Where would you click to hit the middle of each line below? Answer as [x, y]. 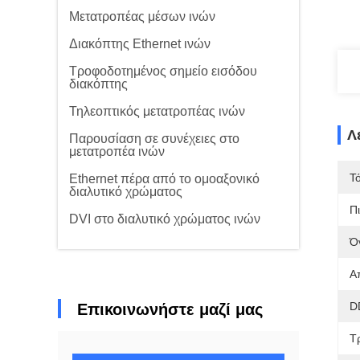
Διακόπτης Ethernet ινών [140, 44]
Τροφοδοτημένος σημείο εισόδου [163, 71]
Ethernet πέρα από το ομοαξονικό [164, 179]
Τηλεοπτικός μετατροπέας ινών [157, 111]
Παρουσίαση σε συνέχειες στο [154, 139]
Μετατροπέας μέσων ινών [142, 16]
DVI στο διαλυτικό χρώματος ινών [165, 219]
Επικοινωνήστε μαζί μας [170, 309]
